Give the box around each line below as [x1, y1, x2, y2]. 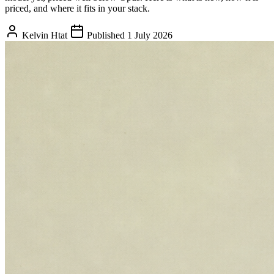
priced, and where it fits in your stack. [5, 2, 150, 13]
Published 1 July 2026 [84, 29, 172, 40]
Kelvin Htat [20, 29, 70, 40]
